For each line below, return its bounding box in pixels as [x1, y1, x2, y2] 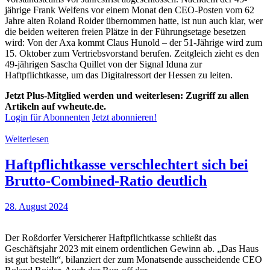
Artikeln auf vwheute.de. [5, 101, 106, 112]
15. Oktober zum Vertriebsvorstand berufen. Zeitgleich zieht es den [5, 48, 259, 59]
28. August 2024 [5, 201, 68, 212]
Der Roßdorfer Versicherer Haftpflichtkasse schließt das [5, 233, 216, 243]
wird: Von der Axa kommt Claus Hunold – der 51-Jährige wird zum [5, 37, 262, 48]
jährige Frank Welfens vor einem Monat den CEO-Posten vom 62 [5, 5, 254, 16]
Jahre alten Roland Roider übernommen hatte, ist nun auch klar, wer [5, 16, 263, 27]
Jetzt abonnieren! [92, 112, 157, 123]
